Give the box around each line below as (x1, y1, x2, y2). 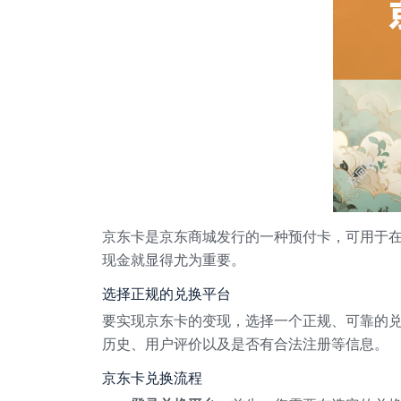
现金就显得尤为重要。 (102, 250, 245, 270)
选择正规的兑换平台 (102, 284, 231, 304)
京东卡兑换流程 (102, 368, 202, 388)
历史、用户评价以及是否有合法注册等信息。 (102, 334, 388, 354)
